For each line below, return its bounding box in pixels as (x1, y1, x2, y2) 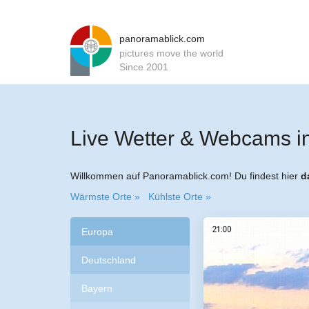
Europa (81, 226, 113, 237)
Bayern (81, 283, 112, 294)
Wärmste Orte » (70, 191, 140, 202)
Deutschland (81, 255, 136, 266)
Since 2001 (119, 61, 168, 72)
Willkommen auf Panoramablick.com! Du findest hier (70, 170, 301, 181)
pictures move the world (119, 48, 223, 59)
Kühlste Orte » (148, 191, 211, 202)
